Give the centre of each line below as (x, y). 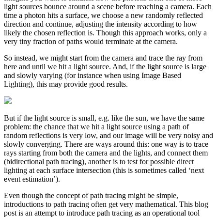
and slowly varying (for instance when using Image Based (93, 75)
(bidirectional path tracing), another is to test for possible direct (99, 161)
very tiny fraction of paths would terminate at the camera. (91, 41)
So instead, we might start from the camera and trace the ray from (103, 58)
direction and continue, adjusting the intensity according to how (101, 24)
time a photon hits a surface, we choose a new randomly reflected (103, 15)
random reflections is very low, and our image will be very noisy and (108, 135)
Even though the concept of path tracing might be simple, (91, 195)
